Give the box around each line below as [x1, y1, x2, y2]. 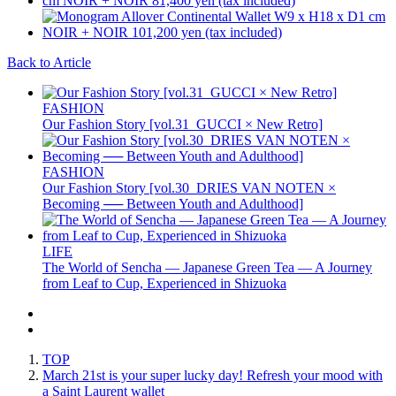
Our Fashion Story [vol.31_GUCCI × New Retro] [42, 116, 323, 132]
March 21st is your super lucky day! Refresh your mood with [42, 367, 383, 383]
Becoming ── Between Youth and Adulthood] [42, 195, 303, 211]
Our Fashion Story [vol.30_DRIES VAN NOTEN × [42, 179, 336, 195]
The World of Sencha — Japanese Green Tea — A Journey [42, 259, 372, 275]
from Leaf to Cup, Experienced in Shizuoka [42, 275, 286, 291]
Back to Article [7, 54, 91, 70]
